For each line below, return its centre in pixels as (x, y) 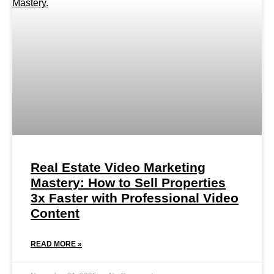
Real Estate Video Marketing (118, 167)
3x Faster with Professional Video (135, 198)
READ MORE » (56, 244)
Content (55, 213)
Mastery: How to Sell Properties (128, 183)
